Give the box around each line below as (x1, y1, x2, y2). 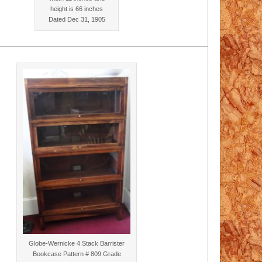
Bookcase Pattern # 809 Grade (32, 250, 121, 257)
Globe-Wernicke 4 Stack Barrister (29, 239, 125, 247)
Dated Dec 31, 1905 (48, 16, 105, 23)
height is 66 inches (50, 5, 103, 13)
